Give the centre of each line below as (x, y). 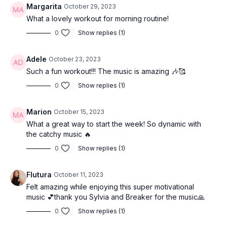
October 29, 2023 (90, 7)
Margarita (44, 7)
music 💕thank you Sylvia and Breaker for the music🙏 (116, 197)
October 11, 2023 (79, 175)
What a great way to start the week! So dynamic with (114, 124)
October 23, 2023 (75, 59)
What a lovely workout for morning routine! (98, 19)
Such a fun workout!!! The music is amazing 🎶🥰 (106, 71)
